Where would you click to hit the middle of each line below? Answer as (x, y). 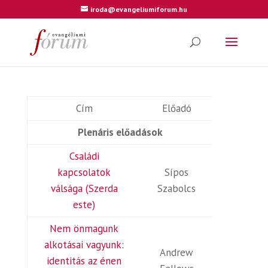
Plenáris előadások (120, 132)
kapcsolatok (84, 172)
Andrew (177, 252)
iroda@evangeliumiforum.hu (138, 9)
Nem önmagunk (84, 229)
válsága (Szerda (84, 188)
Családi (84, 156)
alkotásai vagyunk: (84, 245)
